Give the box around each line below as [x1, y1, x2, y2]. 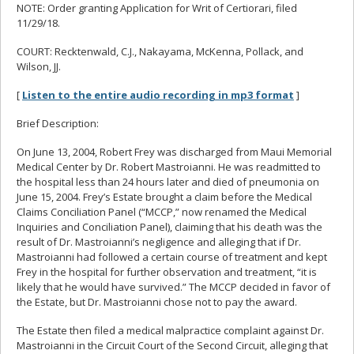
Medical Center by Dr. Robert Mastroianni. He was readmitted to [17, 159, 321, 174]
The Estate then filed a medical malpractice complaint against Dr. [17, 322, 324, 337]
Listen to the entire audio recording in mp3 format [22, 88, 294, 103]
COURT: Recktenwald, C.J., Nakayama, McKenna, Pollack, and [17, 44, 303, 59]
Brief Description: [17, 116, 99, 131]
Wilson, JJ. [17, 59, 61, 74]
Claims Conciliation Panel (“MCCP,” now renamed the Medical [17, 204, 307, 219]
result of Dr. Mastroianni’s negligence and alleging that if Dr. [17, 234, 301, 249]
